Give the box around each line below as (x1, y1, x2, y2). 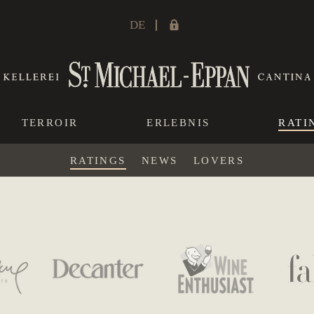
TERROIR (21, 116, 78, 129)
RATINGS (69, 154, 126, 167)
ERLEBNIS (146, 116, 210, 129)
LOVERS (193, 154, 245, 167)
